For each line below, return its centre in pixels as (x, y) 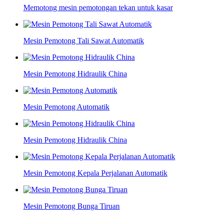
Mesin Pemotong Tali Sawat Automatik (84, 41)
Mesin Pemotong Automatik (66, 107)
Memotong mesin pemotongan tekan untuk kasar (98, 8)
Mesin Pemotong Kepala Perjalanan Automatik (95, 173)
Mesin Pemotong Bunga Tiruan (72, 206)
